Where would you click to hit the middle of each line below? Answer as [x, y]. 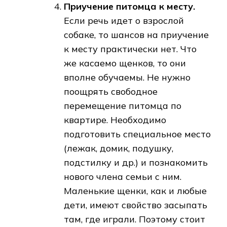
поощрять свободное [111, 92]
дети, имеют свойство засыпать [136, 205]
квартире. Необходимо [115, 120]
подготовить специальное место [137, 134]
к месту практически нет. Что [130, 49]
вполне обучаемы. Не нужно [127, 78]
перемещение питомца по [123, 106]
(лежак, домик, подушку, [119, 148]
